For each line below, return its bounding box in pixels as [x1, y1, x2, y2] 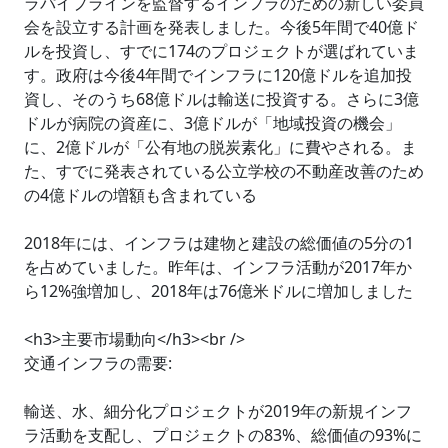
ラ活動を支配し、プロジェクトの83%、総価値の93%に [24, 424, 422, 446]
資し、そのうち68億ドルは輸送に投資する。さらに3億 [24, 88, 419, 110]
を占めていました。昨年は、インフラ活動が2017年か [24, 256, 412, 278]
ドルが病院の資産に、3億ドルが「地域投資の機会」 [24, 112, 401, 134]
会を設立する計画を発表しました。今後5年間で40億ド [24, 16, 419, 38]
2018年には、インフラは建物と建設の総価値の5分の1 [24, 232, 414, 254]
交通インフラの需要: [24, 352, 172, 374]
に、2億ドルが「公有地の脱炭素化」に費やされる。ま [24, 136, 417, 158]
